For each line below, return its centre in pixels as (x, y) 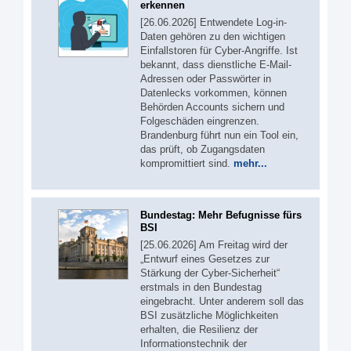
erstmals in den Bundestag (201, 287)
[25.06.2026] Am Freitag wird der (214, 244)
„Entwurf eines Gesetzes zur (205, 259)
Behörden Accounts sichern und (212, 107)
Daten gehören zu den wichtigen (213, 37)
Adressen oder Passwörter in (206, 79)
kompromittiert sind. (187, 164)
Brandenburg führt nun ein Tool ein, (219, 136)
